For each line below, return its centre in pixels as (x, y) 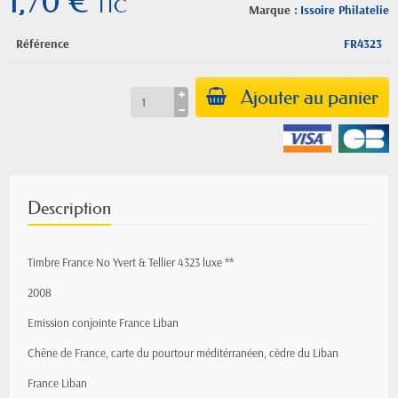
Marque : (273, 10)
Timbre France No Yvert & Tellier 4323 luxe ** (131, 262)
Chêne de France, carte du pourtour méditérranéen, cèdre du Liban (183, 353)
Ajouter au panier (310, 97)
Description (69, 208)
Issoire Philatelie (345, 10)
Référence (43, 44)
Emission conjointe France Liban (103, 322)
